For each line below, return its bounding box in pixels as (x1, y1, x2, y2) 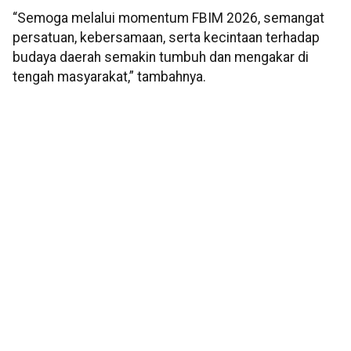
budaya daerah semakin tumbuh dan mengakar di (13, 49, 309, 66)
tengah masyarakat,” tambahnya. (13, 69, 206, 85)
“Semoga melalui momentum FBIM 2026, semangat (13, 10, 324, 27)
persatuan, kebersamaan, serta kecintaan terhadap (13, 30, 320, 46)
